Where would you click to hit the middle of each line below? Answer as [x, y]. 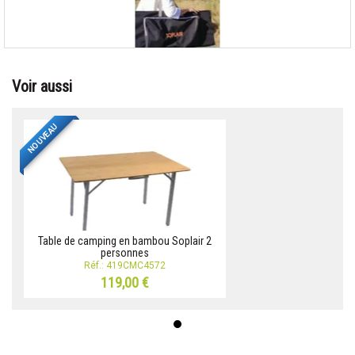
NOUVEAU [42, 139]
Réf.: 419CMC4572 [125, 266]
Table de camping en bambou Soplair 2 [125, 241]
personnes [125, 253]
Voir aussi [42, 87]
